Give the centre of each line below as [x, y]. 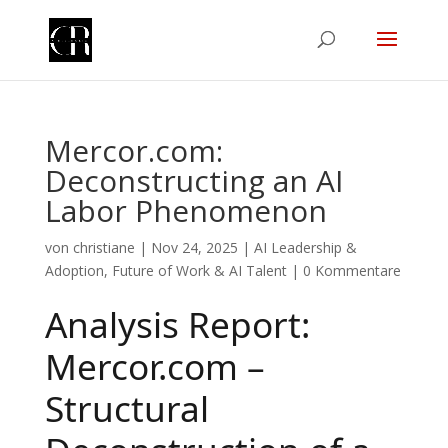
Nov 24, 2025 [194, 247]
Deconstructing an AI [193, 180]
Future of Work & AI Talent [199, 270]
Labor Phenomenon [185, 210]
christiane [103, 247]
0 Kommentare [351, 270]
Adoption [74, 270]
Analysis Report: [177, 324]
